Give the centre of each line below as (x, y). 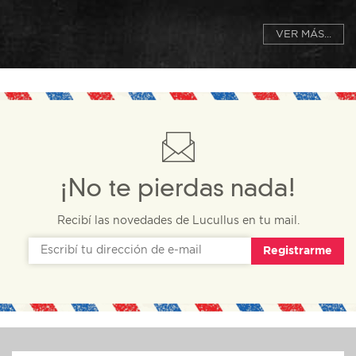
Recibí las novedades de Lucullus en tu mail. (178, 221)
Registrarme (298, 251)
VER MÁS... (304, 35)
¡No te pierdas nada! (178, 190)
